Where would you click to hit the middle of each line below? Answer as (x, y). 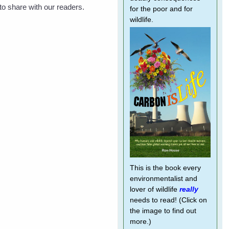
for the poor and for (161, 9)
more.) (140, 222)
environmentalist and (163, 179)
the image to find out (163, 211)
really (189, 189)
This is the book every (165, 168)
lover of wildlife (154, 189)
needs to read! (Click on (168, 200)
